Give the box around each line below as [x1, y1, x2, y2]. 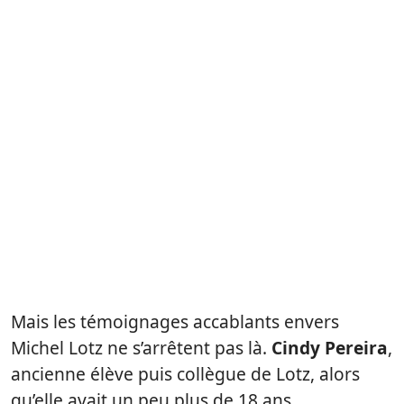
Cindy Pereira [271, 335, 388, 360]
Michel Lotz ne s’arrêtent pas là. [11, 335, 271, 360]
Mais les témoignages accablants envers [11, 308, 339, 334]
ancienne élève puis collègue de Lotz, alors [11, 361, 360, 386]
